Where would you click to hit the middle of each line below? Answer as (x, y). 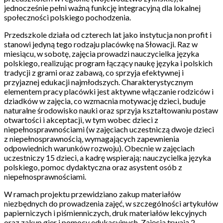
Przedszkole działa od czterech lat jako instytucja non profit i (108, 35)
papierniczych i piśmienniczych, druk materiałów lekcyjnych (105, 213)
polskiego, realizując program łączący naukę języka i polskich (108, 63)
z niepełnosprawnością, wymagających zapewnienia (92, 139)
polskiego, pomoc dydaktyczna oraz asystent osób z (93, 167)
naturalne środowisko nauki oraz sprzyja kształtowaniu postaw (111, 110)
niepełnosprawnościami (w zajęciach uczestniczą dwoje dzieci (109, 129)
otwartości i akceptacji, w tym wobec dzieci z (81, 120)
